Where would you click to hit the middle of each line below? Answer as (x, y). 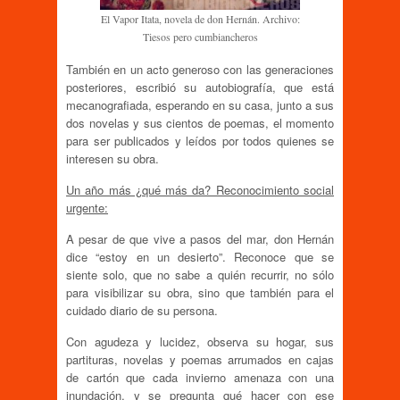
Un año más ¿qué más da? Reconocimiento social (200, 189)
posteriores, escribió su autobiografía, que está (200, 87)
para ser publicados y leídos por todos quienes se (200, 140)
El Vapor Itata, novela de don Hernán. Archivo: (200, 19)
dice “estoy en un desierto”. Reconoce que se (200, 256)
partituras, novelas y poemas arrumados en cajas (200, 359)
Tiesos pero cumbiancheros (200, 37)
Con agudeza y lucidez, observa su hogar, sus (200, 341)
